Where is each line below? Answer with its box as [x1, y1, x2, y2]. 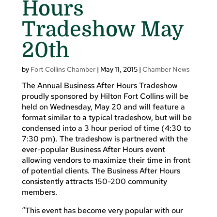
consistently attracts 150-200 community [21, 176, 167, 186]
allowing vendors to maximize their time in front [21, 155, 190, 165]
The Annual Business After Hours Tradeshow [21, 80, 178, 91]
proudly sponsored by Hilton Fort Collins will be [21, 91, 188, 101]
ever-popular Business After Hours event [21, 144, 165, 155]
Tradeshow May [21, 17, 184, 41]
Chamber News [142, 64, 190, 74]
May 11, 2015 [100, 64, 138, 74]
